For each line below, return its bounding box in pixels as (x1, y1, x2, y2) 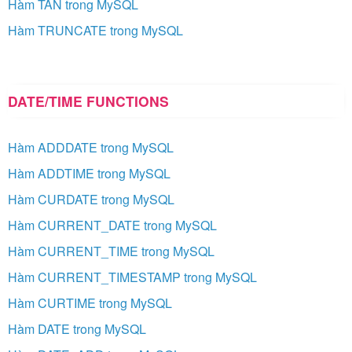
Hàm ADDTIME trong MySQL (8, 163, 170, 182)
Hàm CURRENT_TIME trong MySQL (8, 241, 214, 260)
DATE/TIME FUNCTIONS (8, 90, 169, 111)
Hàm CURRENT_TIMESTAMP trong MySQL (8, 267, 257, 286)
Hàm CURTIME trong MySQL (8, 293, 172, 312)
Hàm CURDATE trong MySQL (8, 189, 174, 208)
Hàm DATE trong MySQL (8, 319, 146, 338)
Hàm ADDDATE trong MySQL (8, 137, 174, 156)
